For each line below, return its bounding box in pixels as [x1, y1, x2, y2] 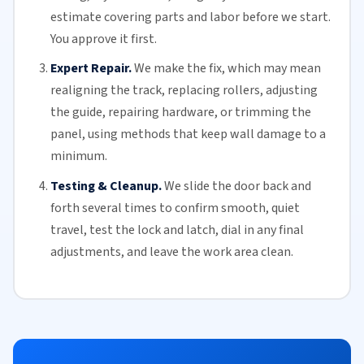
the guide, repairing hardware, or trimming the [50, 103, 311, 122]
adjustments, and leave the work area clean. [50, 242, 293, 261]
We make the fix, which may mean [133, 59, 321, 78]
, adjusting [259, 81, 318, 100]
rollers [222, 81, 260, 100]
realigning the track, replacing [50, 81, 223, 100]
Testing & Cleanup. [50, 176, 162, 195]
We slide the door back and [163, 176, 311, 195]
